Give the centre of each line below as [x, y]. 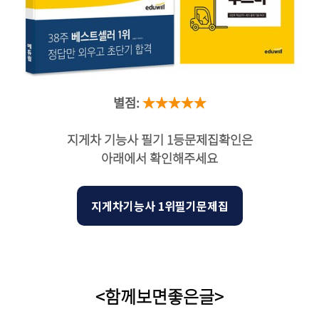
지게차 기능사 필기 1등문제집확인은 [159, 140]
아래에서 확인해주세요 [159, 158]
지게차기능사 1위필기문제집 [159, 206]
